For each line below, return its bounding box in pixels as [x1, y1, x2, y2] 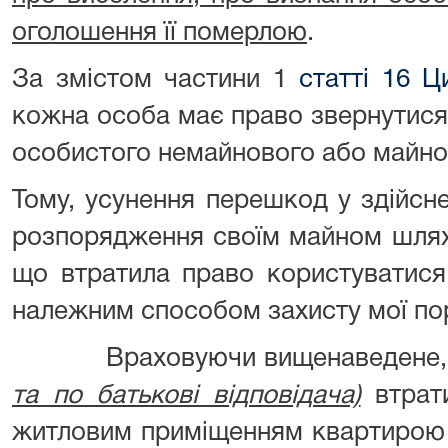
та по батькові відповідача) [12, 384, 361, 408]
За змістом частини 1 [12, 68, 299, 92]
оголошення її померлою [12, 21, 307, 45]
